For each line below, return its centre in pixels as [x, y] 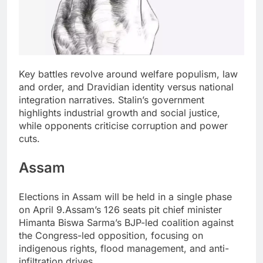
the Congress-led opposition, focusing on [111, 236]
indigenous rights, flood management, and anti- [124, 249]
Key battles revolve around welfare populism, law [128, 74]
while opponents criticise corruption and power [123, 126]
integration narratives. [68, 100]
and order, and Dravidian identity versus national [126, 87]
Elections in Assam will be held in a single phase [125, 197]
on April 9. [42, 210]
